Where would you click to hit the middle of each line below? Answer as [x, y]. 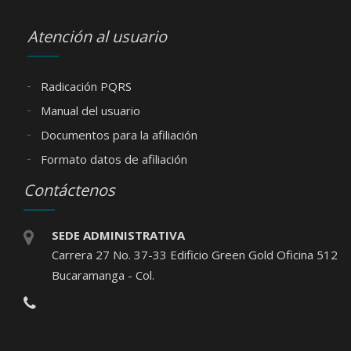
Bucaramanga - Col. [103, 275]
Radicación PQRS [85, 86]
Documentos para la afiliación [118, 134]
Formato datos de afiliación [112, 159]
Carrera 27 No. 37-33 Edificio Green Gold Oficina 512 [195, 254]
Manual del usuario [89, 110]
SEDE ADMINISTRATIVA [118, 235]
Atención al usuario [97, 36]
